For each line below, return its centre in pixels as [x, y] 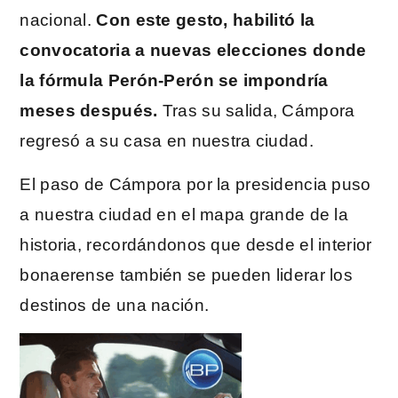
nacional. [58, 20]
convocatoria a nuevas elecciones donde [193, 51]
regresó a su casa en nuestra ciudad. [167, 141]
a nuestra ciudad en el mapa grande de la [184, 214]
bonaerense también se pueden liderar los [186, 275]
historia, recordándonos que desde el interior [196, 244]
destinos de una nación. [115, 305]
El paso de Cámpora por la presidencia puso [195, 184]
